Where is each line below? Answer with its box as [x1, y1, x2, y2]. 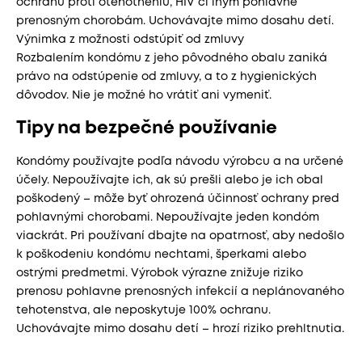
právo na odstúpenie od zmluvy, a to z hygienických [16, 71, 317, 82]
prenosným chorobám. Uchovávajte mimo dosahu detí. [16, 15, 334, 26]
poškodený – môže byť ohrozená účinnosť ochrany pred [16, 193, 339, 204]
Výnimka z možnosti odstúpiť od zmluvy [16, 34, 244, 44]
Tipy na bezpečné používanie [16, 120, 277, 137]
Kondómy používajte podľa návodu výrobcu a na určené [16, 156, 343, 166]
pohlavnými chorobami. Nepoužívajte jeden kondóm [16, 212, 319, 222]
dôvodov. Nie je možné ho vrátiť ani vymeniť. [16, 90, 271, 100]
